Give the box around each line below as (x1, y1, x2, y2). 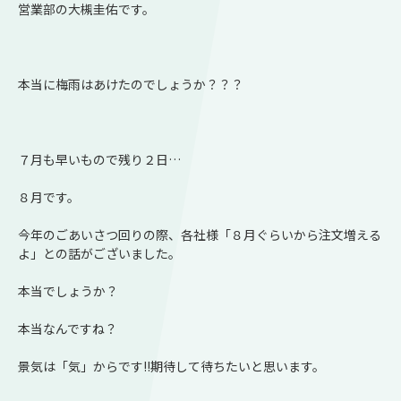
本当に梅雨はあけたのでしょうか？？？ (18, 74, 243, 93)
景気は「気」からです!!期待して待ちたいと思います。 (18, 356, 325, 375)
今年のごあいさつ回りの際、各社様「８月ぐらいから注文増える (18, 225, 381, 243)
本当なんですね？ (18, 319, 117, 337)
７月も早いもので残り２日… (18, 149, 181, 168)
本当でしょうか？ (18, 281, 118, 300)
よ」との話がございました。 (18, 243, 181, 262)
